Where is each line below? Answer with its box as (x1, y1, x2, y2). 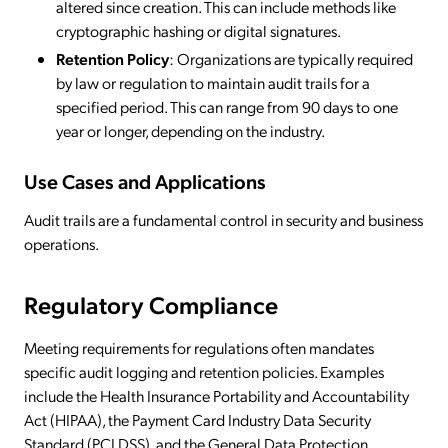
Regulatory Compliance (24, 288, 278, 321)
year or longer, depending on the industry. (56, 120, 325, 142)
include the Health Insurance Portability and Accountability (24, 385, 409, 407)
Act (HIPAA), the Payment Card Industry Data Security (24, 409, 371, 431)
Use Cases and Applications (24, 168, 266, 195)
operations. (24, 233, 99, 255)
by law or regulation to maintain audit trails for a (56, 72, 370, 94)
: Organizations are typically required (169, 48, 413, 70)
